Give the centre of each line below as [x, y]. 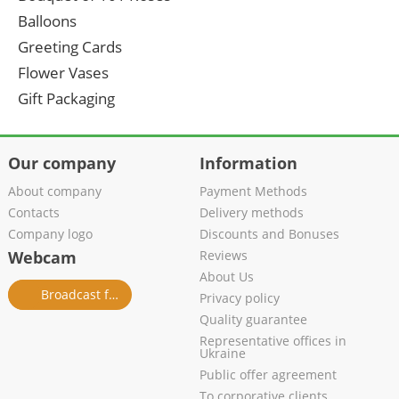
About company [54, 191]
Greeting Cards [70, 47]
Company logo [50, 234]
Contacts [33, 213]
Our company [61, 163]
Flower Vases [63, 73]
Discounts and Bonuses [269, 234]
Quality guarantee [253, 320]
